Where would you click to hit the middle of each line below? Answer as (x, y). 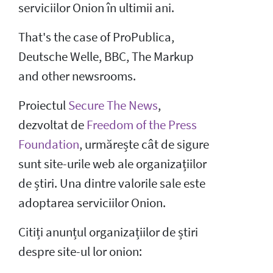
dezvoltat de (52, 125)
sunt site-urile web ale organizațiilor (112, 164)
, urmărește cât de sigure (144, 144)
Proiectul (43, 105)
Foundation (49, 144)
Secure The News (113, 105)
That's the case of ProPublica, (96, 37)
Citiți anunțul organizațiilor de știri (108, 232)
